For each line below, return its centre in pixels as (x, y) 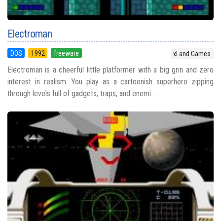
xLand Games (192, 54)
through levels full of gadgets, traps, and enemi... (81, 93)
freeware (66, 53)
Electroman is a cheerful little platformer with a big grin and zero (110, 70)
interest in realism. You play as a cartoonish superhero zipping (110, 81)
